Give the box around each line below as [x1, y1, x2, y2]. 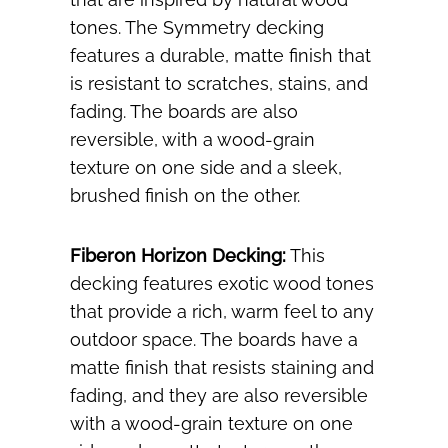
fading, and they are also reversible [70, 385, 368, 407]
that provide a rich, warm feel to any [70, 301, 374, 323]
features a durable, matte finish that [70, 45, 371, 67]
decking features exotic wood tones [70, 273, 374, 295]
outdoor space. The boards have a [70, 329, 358, 351]
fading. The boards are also [70, 101, 298, 123]
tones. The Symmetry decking [70, 17, 324, 39]
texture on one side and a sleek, [70, 157, 342, 179]
